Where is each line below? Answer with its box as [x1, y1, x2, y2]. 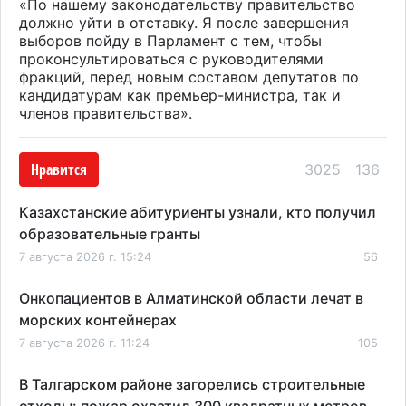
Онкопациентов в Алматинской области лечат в [19, 288, 363, 307]
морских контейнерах [19, 310, 177, 329]
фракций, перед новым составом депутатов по [19, 67, 359, 86]
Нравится [31, 159, 87, 179]
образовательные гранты [19, 224, 200, 243]
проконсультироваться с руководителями [19, 49, 324, 68]
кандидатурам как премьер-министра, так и [19, 85, 341, 104]
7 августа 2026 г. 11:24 [19, 335, 150, 350]
